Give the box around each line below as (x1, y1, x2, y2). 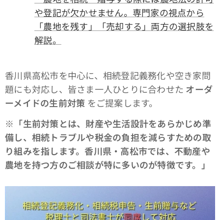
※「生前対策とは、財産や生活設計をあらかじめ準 (5, 116, 211, 130)
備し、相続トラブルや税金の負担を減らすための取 (5, 130, 211, 143)
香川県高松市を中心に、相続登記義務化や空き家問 (5, 68, 211, 82)
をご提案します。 (85, 96, 158, 109)
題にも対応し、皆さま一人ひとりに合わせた (5, 82, 186, 95)
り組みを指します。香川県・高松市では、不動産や (5, 144, 210, 157)
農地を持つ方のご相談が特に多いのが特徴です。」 (5, 158, 210, 171)
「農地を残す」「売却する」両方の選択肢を (34, 19, 214, 32)
